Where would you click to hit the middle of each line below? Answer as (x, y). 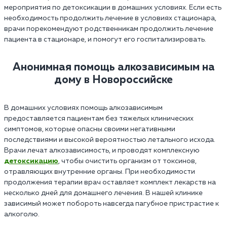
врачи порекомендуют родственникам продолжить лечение (109, 29)
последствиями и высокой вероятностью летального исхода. (110, 140)
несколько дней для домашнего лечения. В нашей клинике (103, 193)
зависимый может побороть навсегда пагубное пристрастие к (111, 203)
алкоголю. (22, 214)
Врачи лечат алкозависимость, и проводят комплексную (102, 150)
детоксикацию (31, 161)
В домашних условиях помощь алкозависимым (83, 108)
